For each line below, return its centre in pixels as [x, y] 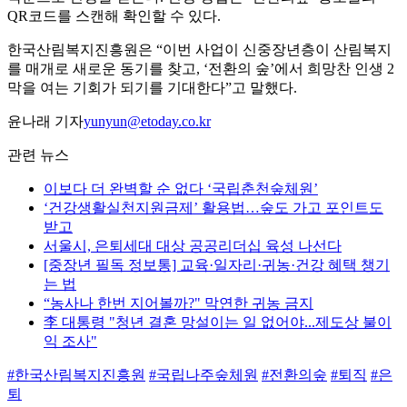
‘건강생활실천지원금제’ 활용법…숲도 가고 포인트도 [213, 208]
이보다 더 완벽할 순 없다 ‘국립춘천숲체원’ [181, 189]
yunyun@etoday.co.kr [147, 122]
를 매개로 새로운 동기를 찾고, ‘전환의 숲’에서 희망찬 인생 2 [201, 69]
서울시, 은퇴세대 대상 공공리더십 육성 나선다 [193, 246]
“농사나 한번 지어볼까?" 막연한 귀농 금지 [179, 303]
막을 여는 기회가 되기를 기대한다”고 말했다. [152, 88]
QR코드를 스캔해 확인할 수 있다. [114, 16]
